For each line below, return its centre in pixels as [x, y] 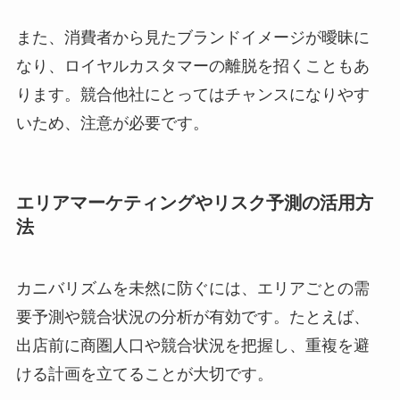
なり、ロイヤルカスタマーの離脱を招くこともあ [192, 67]
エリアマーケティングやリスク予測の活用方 [194, 202]
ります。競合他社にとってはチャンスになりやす [192, 95]
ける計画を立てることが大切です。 [144, 374]
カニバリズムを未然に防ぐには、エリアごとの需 [192, 288]
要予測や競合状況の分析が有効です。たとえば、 [192, 317]
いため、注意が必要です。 [112, 124]
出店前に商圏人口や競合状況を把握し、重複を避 [192, 345]
